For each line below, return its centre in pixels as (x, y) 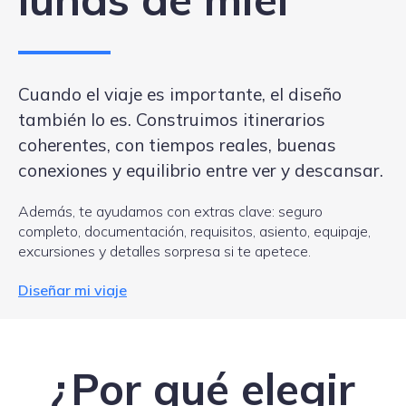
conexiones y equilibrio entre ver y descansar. (201, 170)
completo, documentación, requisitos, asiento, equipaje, (194, 231)
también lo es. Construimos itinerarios (172, 119)
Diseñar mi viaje (72, 290)
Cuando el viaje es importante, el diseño (180, 94)
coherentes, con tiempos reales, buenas (177, 145)
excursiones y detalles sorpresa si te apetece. (164, 251)
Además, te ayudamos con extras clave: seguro (170, 211)
